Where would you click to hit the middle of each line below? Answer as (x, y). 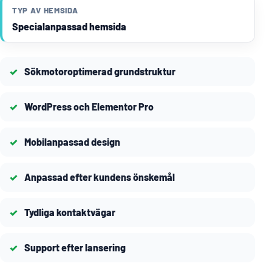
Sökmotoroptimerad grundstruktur (100, 72)
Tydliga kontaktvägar (70, 212)
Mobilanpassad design (72, 142)
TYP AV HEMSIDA (45, 11)
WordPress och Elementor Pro (89, 107)
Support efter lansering (75, 248)
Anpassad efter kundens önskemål (100, 177)
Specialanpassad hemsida (69, 27)
